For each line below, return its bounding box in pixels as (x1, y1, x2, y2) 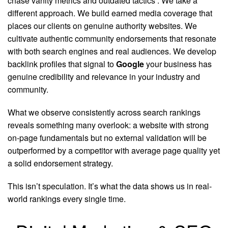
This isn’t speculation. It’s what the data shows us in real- (8, 180, 212, 192)
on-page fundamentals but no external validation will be (8, 132, 207, 144)
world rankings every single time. (8, 193, 126, 205)
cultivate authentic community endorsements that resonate (8, 33, 216, 44)
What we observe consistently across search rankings (8, 106, 201, 118)
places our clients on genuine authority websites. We (8, 20, 197, 32)
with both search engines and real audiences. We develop (8, 45, 216, 57)
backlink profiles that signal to (8, 58, 116, 70)
